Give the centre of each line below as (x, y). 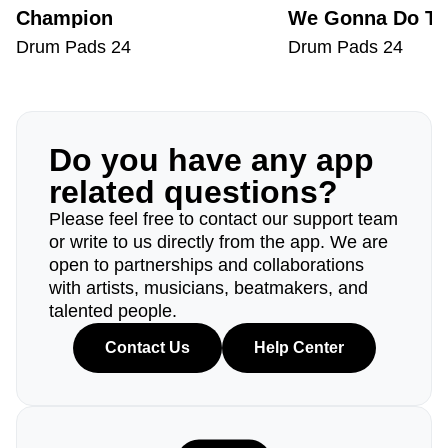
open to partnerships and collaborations (206, 265)
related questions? (193, 192)
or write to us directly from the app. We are (218, 242)
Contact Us (147, 347)
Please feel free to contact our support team (223, 219)
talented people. (113, 311)
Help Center (298, 347)
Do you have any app (211, 160)
